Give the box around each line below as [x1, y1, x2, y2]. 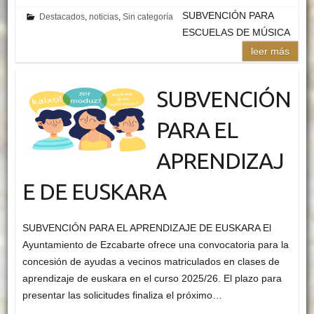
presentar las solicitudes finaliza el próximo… [22, 289, 222, 301]
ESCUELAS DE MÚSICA [182, 26, 291, 38]
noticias [89, 11, 119, 22]
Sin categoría [123, 11, 174, 22]
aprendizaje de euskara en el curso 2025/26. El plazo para [22, 272, 282, 284]
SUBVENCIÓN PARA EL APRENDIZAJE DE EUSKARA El [22, 221, 271, 233]
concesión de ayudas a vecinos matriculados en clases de [22, 255, 280, 267]
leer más [251, 45, 290, 57]
